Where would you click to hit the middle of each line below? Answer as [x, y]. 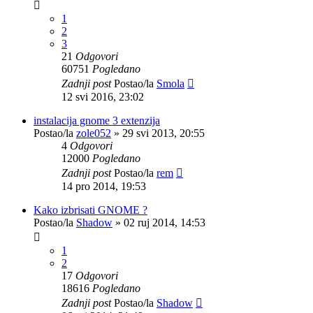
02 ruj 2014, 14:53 [165, 222]
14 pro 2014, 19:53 [104, 186]
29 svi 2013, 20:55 [163, 133]
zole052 [94, 133]
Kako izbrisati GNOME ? [90, 210]
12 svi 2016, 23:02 [103, 96]
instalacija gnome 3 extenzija [97, 120]
